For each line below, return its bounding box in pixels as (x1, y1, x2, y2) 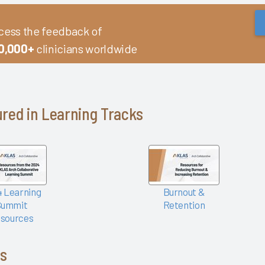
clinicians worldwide (34, 41, 138, 56)
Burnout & (163, 185, 205, 198)
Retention (163, 198, 205, 211)
